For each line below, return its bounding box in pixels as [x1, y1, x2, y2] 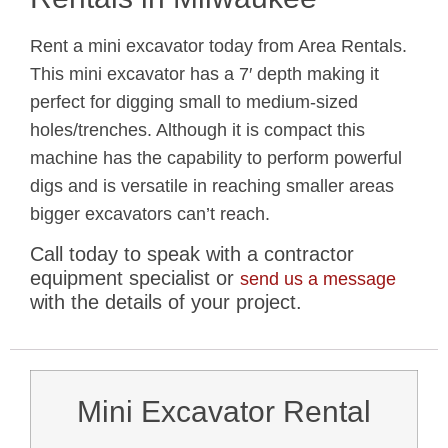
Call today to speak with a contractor [30, 243, 354, 266]
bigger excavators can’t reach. [30, 203, 270, 224]
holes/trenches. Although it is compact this [30, 119, 365, 140]
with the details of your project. [30, 291, 302, 314]
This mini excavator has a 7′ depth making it [30, 63, 379, 84]
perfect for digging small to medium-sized [30, 91, 358, 112]
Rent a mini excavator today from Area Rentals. [30, 35, 407, 56]
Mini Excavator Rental [77, 395, 371, 429]
